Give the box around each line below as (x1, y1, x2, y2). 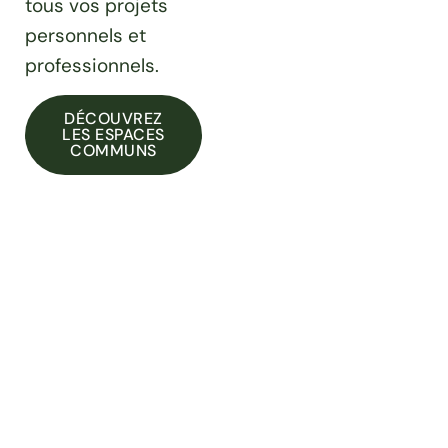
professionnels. (25, 53, 159, 79)
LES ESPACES (62, 124, 165, 146)
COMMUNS (70, 140, 157, 162)
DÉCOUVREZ (64, 108, 163, 130)
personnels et (25, 23, 146, 49)
